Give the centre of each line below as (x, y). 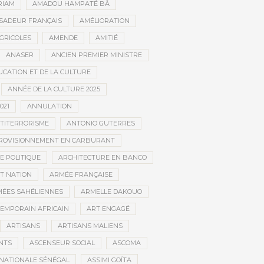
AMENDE (63, 38)
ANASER (19, 55)
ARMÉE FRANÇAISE (81, 175)
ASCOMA (127, 243)
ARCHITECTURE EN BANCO (103, 158)
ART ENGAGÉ (108, 209)
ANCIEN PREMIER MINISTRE (96, 55)
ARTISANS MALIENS (90, 226)
